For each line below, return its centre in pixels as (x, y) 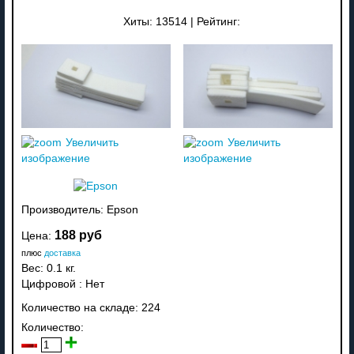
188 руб (78, 235)
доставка (62, 252)
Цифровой (48, 284)
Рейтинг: (219, 21)
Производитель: (64, 209)
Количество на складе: (81, 307)
